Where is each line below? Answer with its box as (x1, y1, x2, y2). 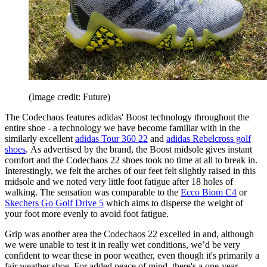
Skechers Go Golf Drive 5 (5, 198, 104, 209)
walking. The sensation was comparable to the (5, 187, 181, 198)
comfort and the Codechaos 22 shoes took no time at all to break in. (5, 155, 257, 166)
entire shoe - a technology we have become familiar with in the (5, 123, 240, 133)
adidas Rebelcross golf (166, 133, 251, 144)
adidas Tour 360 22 (75, 133, 148, 144)
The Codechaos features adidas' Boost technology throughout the (5, 112, 249, 123)
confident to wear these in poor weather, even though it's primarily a (5, 250, 259, 261)
